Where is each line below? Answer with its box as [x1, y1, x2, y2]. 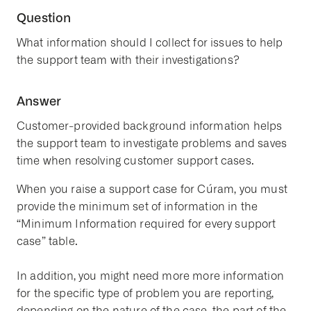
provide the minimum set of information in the [17, 200, 258, 213]
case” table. [17, 235, 78, 248]
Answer [17, 93, 62, 108]
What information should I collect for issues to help [17, 36, 283, 49]
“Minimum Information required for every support [17, 217, 276, 230]
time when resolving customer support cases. [17, 154, 254, 167]
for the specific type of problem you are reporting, [17, 287, 274, 300]
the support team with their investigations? [17, 53, 239, 67]
